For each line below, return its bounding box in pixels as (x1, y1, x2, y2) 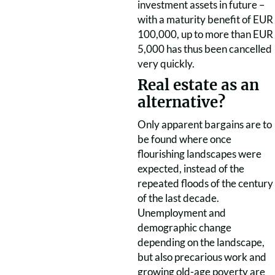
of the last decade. (137, 192, 219, 204)
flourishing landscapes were (137, 147, 261, 160)
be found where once (137, 133, 231, 145)
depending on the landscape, (137, 236, 265, 249)
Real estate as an (137, 76, 259, 95)
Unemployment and (137, 206, 226, 219)
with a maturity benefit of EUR (137, 13, 273, 26)
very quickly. (137, 57, 195, 70)
